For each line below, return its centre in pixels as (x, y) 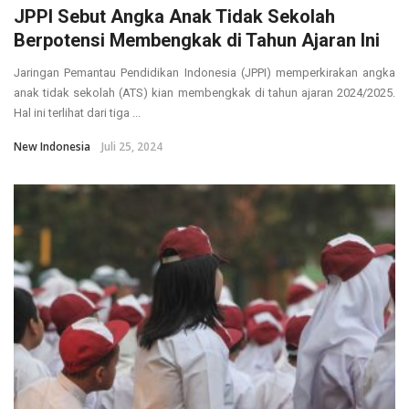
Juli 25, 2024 (132, 147)
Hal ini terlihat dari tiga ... (77, 113)
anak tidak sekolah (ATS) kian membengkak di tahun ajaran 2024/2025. (204, 93)
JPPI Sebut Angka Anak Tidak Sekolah (174, 17)
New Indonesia (52, 147)
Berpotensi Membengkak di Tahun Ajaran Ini (197, 41)
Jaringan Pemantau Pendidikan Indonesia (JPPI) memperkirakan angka (204, 73)
